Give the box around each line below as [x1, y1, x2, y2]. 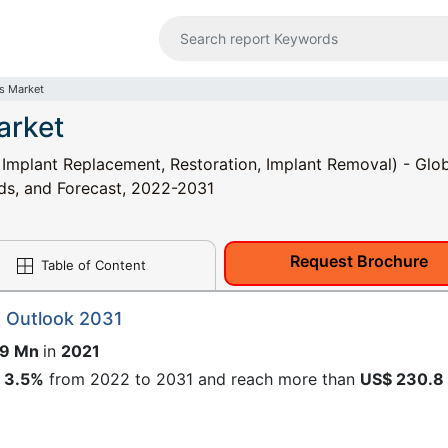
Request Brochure [290, 251, 429, 271]
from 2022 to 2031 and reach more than [44, 369, 360, 389]
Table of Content [37, 257, 146, 273]
